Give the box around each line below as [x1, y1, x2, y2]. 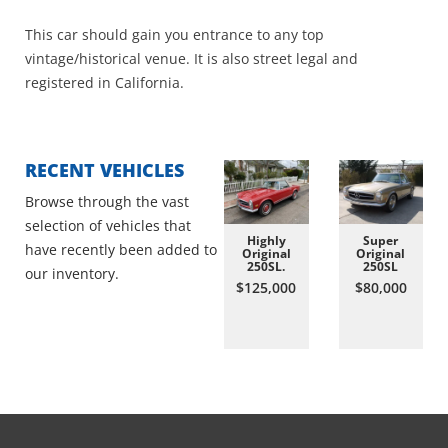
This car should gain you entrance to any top [25, 25, 324, 45]
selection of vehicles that [25, 216, 191, 236]
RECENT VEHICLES [25, 158, 184, 183]
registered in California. [25, 73, 184, 93]
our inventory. [25, 264, 119, 284]
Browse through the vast [25, 192, 189, 212]
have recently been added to [25, 240, 217, 260]
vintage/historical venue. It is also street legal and [25, 49, 358, 69]
